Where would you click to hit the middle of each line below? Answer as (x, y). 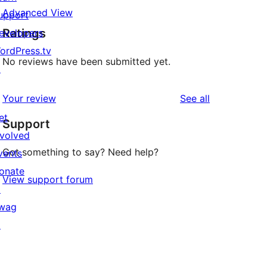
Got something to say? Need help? (80, 152)
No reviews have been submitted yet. (86, 62)
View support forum (48, 180)
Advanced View (38, 13)
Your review (29, 99)
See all (195, 99)
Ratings (24, 34)
